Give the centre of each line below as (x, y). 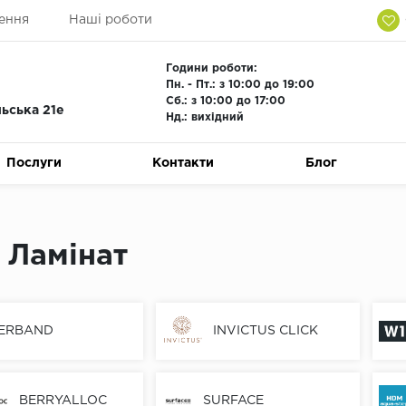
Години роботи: (211, 68)
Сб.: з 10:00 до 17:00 (225, 101)
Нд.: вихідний (204, 117)
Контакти (184, 163)
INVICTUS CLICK (266, 331)
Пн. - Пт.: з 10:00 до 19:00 (240, 85)
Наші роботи (110, 20)
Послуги (34, 163)
